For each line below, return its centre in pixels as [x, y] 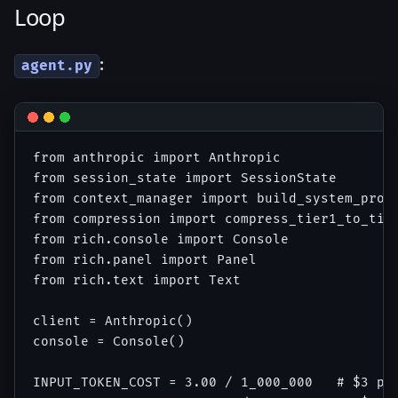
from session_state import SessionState [185, 178]
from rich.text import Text [137, 280]
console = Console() [109, 341]
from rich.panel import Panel [145, 259]
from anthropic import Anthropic [157, 157]
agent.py [57, 66]
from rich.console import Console [161, 239]
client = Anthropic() [113, 321]
